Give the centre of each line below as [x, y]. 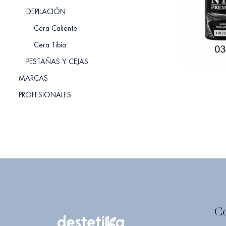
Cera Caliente [55, 28]
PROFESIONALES [45, 95]
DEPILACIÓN [46, 12]
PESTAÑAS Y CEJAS [57, 62]
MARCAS [33, 78]
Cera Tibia [50, 45]
